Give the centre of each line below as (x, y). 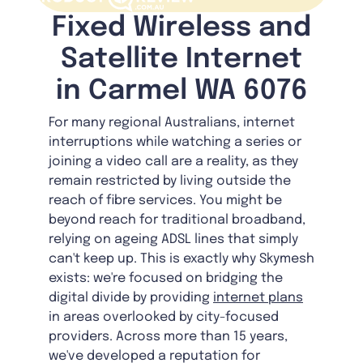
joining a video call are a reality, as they (173, 162)
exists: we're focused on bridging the (166, 279)
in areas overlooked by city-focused (164, 318)
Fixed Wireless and (181, 28)
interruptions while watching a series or (175, 143)
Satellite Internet (181, 60)
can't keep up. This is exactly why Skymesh (181, 259)
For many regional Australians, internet (172, 123)
